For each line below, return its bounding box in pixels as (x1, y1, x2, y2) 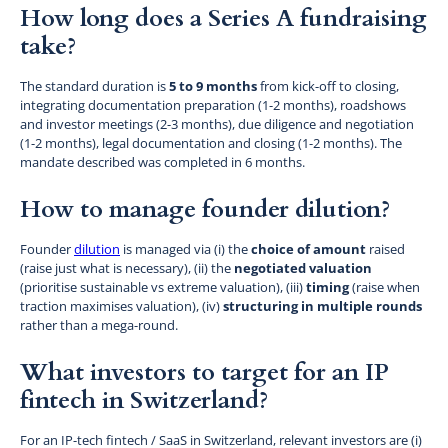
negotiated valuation (234, 258, 372, 277)
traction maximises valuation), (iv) (20, 296, 223, 315)
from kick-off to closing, (257, 76, 399, 95)
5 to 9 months (169, 76, 257, 95)
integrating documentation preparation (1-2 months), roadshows (20, 95, 406, 114)
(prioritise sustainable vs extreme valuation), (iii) (20, 277, 306, 296)
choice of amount (251, 239, 366, 258)
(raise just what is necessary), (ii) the (20, 258, 234, 277)
